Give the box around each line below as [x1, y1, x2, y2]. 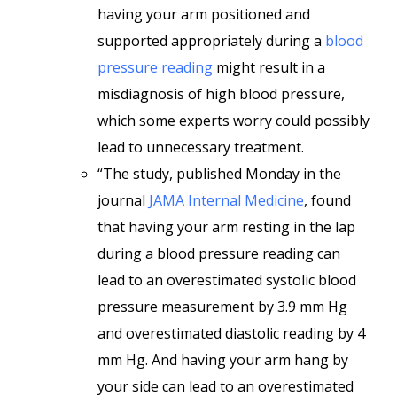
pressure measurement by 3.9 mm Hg [97, 297, 347, 316]
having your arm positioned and [97, 4, 310, 24]
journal [97, 191, 149, 210]
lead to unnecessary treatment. [97, 137, 304, 157]
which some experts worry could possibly [97, 111, 370, 130]
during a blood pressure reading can [97, 244, 340, 263]
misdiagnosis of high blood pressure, [97, 84, 345, 104]
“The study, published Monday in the [97, 164, 341, 183]
